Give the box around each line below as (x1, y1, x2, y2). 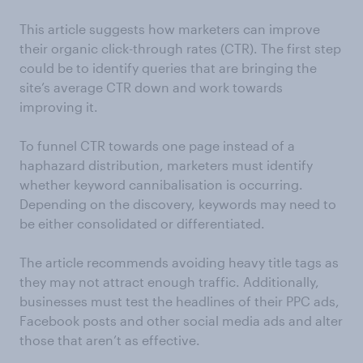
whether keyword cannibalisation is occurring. (19, 177, 303, 192)
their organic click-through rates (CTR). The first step (19, 41, 341, 56)
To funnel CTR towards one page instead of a (19, 138, 295, 153)
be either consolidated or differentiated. (19, 216, 265, 231)
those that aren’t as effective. (19, 332, 200, 348)
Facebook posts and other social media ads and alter (19, 313, 343, 328)
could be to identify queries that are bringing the (19, 60, 317, 75)
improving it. (19, 99, 98, 114)
